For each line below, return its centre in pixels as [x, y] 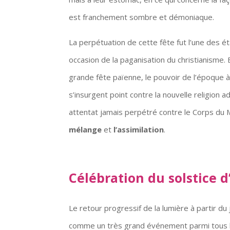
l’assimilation [139, 129]
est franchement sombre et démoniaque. [142, 17]
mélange [85, 129]
